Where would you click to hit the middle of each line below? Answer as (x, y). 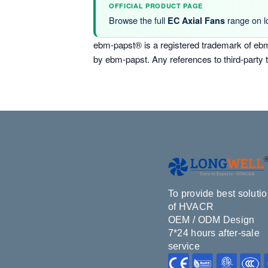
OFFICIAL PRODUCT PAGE (156, 6)
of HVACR (191, 207)
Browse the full (138, 20)
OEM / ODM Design (211, 220)
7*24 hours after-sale (214, 233)
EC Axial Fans (196, 20)
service (184, 246)
